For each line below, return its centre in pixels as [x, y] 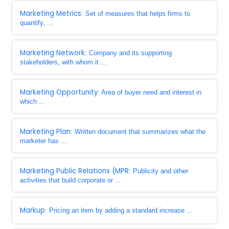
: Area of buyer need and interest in [150, 92]
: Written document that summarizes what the [138, 132]
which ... [32, 101]
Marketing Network [52, 53]
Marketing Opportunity [59, 92]
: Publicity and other [158, 171]
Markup [32, 210]
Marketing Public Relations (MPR [74, 171]
